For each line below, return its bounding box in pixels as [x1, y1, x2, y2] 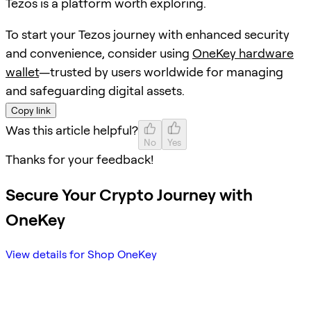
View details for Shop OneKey [6, 247, 157, 261]
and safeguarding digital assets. [6, 83, 185, 98]
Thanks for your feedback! [6, 151, 153, 167]
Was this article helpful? [6, 122, 138, 137]
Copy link [11, 104, 51, 116]
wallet [6, 64, 39, 79]
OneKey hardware [192, 45, 294, 60]
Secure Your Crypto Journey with [6, 184, 253, 205]
